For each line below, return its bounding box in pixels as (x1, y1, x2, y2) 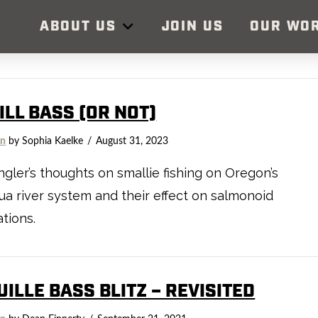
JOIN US (161, 18, 224, 35)
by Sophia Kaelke (6, 136, 84, 146)
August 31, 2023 (96, 136, 169, 146)
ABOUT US (40, 18, 116, 35)
